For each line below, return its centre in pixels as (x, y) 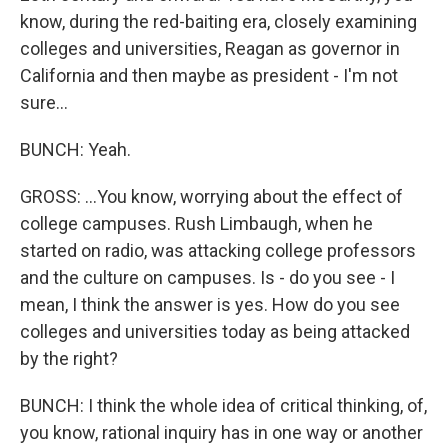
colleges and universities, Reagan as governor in (210, 48)
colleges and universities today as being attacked (215, 331)
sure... (44, 102)
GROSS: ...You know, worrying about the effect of (211, 196)
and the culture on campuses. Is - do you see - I (207, 277)
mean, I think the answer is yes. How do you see (210, 304)
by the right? (69, 358)
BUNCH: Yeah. (75, 149)
